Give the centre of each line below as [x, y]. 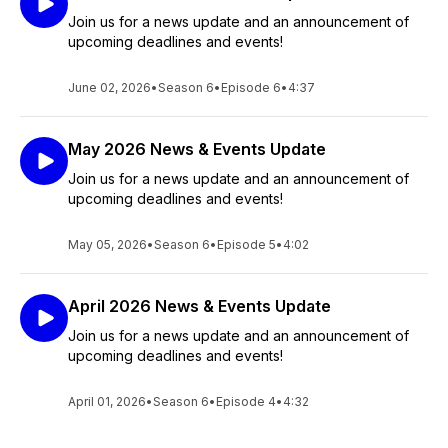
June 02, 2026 [109, 87]
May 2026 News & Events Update [197, 149]
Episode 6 [251, 87]
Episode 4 [246, 401]
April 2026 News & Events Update [199, 306]
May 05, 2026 [107, 244]
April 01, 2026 [107, 401]
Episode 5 [246, 244]
